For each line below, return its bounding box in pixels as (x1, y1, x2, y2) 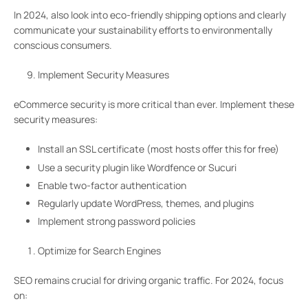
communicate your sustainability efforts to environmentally (14, 23, 272, 37)
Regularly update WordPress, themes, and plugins (38, 197, 254, 210)
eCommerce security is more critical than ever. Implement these (14, 98, 294, 111)
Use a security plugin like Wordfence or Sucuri (38, 160, 236, 174)
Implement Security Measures (38, 68, 169, 82)
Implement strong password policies (38, 214, 195, 228)
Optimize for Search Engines (38, 244, 161, 258)
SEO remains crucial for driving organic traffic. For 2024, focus (14, 274, 283, 287)
